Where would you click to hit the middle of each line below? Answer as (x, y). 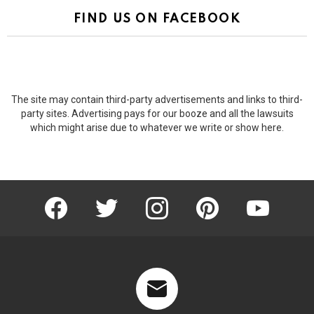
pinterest (229, 198)
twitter (123, 198)
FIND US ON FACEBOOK (157, 19)
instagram (181, 198)
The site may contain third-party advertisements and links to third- (157, 99)
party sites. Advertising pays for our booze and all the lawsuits (157, 113)
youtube (279, 198)
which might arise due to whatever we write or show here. (157, 127)
